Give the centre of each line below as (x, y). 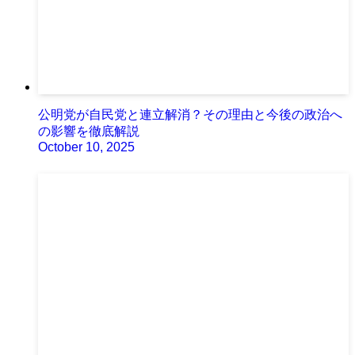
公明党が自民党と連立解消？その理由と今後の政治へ (190, 114)
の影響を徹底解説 (89, 131)
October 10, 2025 (86, 147)
